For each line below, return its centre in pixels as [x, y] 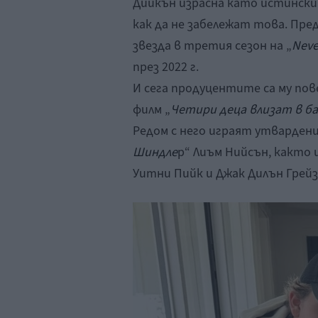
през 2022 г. [166, 67]
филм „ [152, 109]
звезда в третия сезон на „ [212, 45]
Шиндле [155, 152]
